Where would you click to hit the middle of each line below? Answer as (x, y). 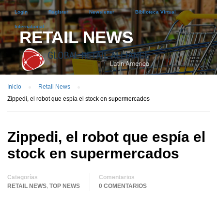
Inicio (14, 87)
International (29, 26)
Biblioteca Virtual (155, 12)
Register (58, 12)
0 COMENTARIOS (123, 186)
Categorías (23, 177)
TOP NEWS (65, 186)
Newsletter (102, 12)
